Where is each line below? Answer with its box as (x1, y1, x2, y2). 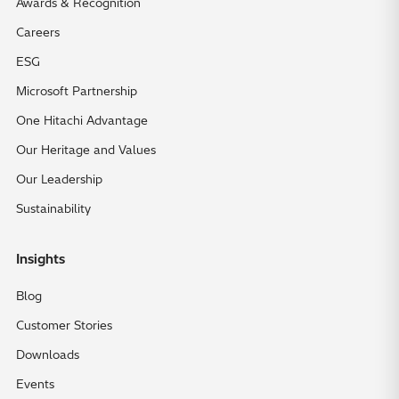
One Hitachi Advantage (16, 112, 148, 127)
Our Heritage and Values (16, 142, 156, 157)
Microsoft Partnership (16, 83, 137, 98)
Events (16, 376, 54, 391)
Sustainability (16, 200, 91, 216)
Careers (16, 24, 60, 39)
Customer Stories (16, 317, 112, 332)
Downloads (16, 346, 79, 362)
